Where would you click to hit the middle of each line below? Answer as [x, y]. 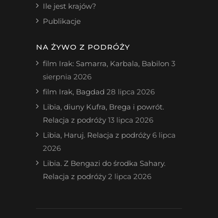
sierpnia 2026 [67, 77]
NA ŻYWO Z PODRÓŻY [83, 47]
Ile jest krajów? [70, 6]
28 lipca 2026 [131, 92]
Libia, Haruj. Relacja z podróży [97, 135]
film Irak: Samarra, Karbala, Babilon [106, 64]
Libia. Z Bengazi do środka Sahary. [104, 163]
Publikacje [62, 21]
